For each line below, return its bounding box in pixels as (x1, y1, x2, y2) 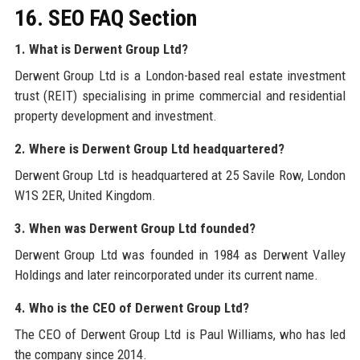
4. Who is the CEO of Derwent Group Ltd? (14, 300, 249, 317)
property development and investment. (14, 108, 217, 125)
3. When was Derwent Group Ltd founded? (14, 220, 256, 237)
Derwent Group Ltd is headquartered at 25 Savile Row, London (14, 167, 346, 184)
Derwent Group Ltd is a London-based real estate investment (14, 67, 346, 84)
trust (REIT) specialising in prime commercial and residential (14, 88, 346, 104)
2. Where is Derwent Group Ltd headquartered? (14, 141, 284, 157)
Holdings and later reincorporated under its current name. (14, 267, 318, 284)
